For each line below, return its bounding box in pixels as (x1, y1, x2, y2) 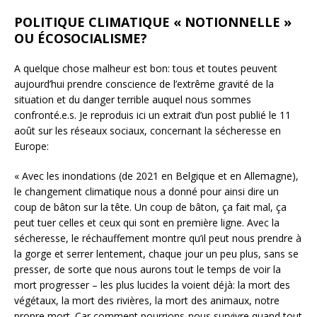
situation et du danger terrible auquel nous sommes (14, 92, 251, 106)
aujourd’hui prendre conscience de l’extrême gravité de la (14, 76, 274, 91)
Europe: (14, 139, 49, 153)
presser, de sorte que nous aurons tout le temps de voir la (14, 262, 281, 276)
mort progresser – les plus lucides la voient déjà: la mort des (14, 277, 290, 292)
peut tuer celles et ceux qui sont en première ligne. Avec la (14, 215, 279, 229)
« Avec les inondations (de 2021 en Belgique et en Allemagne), (14, 168, 299, 183)
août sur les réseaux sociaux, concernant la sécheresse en (14, 123, 281, 137)
